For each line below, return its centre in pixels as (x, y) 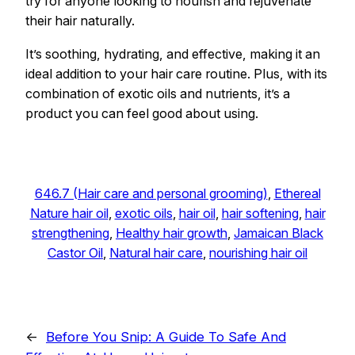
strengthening (71, 233)
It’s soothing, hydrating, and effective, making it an (173, 53)
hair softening (260, 213)
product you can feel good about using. (142, 113)
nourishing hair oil (258, 252)
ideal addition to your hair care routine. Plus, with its (176, 73)
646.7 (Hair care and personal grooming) (151, 193)
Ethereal (297, 193)
